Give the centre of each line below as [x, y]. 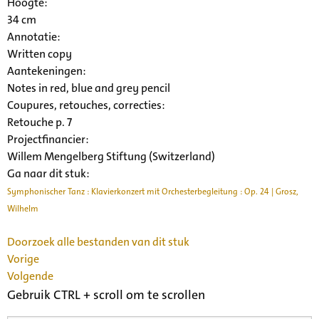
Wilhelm [23, 208]
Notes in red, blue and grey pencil [89, 88]
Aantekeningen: [47, 70]
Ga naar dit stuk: [48, 173]
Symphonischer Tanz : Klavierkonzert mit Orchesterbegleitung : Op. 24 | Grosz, [153, 191]
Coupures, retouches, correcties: [86, 105]
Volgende [30, 276]
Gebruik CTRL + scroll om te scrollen [106, 294]
